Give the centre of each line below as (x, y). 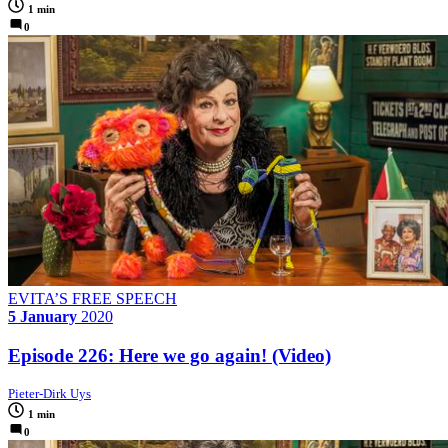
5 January (42, 317)
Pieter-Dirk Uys (49, 393)
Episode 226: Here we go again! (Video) (169, 356)
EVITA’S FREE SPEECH (92, 299)
